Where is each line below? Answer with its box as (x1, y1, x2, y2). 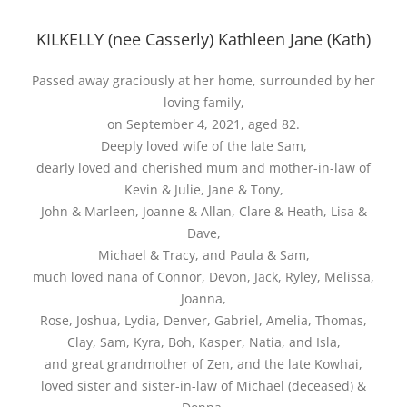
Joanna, (181, 289, 226, 307)
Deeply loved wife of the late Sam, (100, 136, 307, 154)
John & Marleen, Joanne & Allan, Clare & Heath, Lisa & (40, 202, 367, 220)
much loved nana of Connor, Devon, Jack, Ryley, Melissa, (33, 267, 374, 285)
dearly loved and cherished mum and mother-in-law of (36, 158, 371, 176)
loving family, (163, 93, 244, 111)
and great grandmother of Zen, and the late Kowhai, (45, 354, 362, 372)
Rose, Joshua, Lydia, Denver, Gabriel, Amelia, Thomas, (40, 311, 367, 329)
